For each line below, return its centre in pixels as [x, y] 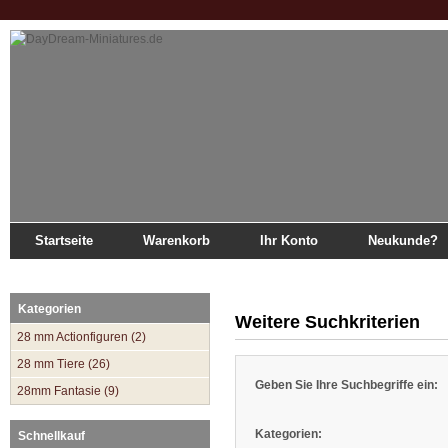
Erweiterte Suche [172, 272]
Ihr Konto [289, 240]
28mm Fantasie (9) [68, 391]
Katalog [101, 272]
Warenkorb [176, 240]
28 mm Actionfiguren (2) [81, 337]
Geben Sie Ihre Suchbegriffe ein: [346, 385]
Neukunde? [403, 240]
